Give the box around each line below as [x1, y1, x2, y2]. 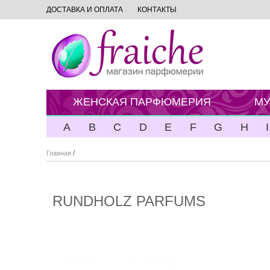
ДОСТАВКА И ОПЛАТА [46, 5, 123, 14]
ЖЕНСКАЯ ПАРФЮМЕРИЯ [73, 96, 211, 108]
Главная [46, 149, 71, 157]
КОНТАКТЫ [137, 5, 177, 14]
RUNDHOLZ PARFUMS [52, 193, 206, 209]
